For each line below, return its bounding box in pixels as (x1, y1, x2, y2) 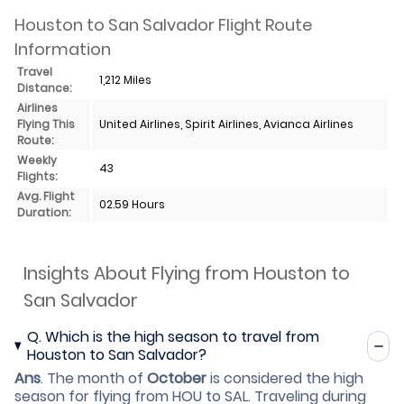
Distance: (17, 79, 71, 96)
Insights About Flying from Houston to (23, 260, 350, 286)
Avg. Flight (17, 188, 75, 204)
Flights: (17, 168, 57, 184)
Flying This (17, 115, 75, 132)
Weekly (17, 151, 57, 168)
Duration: (17, 204, 70, 220)
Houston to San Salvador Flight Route (14, 13, 312, 36)
